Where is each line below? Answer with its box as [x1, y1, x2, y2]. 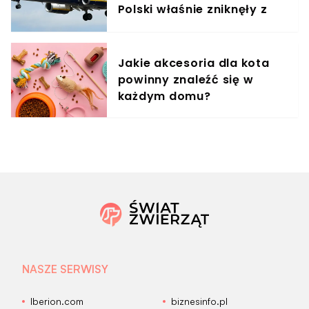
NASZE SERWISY [22, 262, 108, 277]
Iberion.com [30, 295, 83, 308]
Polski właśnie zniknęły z [117, 1, 268, 18]
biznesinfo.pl [171, 295, 228, 308]
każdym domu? [117, 88, 211, 105]
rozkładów [117, 18, 183, 34]
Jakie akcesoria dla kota [117, 55, 270, 72]
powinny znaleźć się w [117, 72, 254, 88]
